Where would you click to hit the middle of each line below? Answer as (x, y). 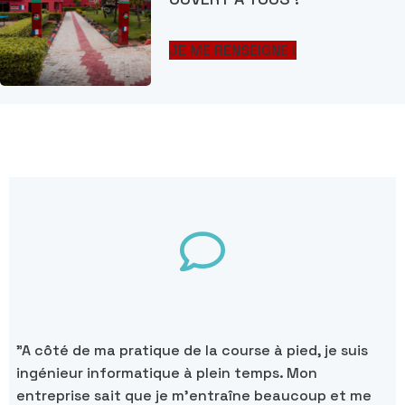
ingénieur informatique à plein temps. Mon (167, 372)
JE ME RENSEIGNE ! (233, 50)
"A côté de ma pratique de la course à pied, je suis (192, 350)
